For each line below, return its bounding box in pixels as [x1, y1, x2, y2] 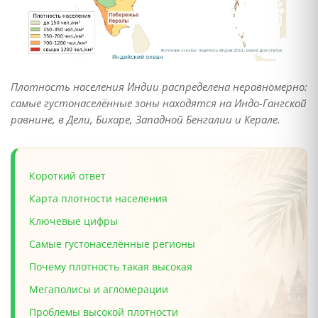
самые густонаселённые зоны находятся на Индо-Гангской [11, 96, 307, 111]
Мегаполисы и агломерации [29, 283, 168, 297]
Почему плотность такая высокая [29, 260, 192, 274]
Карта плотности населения [29, 192, 168, 206]
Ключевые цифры [29, 214, 118, 229]
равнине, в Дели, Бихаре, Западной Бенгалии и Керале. [11, 112, 280, 127]
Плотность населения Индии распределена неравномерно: [11, 79, 307, 94]
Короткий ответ [29, 169, 106, 183]
